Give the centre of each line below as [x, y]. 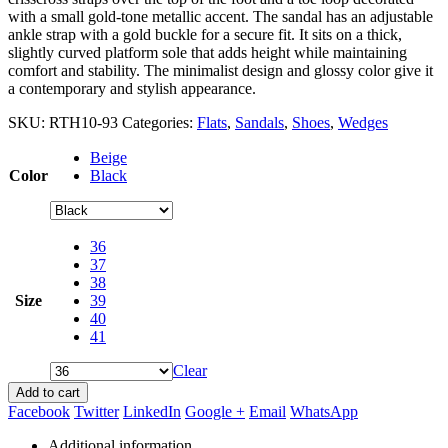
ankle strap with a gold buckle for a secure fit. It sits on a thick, [205, 34]
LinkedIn [152, 411]
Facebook [39, 411]
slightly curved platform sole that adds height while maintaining [207, 52]
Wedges [363, 122]
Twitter [96, 411]
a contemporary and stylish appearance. [132, 88]
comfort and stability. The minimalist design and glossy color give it [220, 70]
